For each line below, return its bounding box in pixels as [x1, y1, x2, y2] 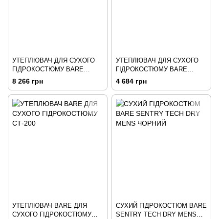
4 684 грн [116, 77, 147, 86]
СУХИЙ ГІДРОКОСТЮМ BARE [116, 202, 207, 210]
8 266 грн [12, 77, 43, 86]
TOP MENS [116, 83, 150, 91]
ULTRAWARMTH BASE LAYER [116, 74, 206, 82]
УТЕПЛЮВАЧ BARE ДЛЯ [12, 202, 87, 210]
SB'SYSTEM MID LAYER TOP [12, 74, 100, 82]
